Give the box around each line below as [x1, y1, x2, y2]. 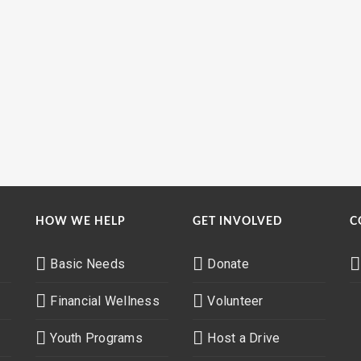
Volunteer [207, 293, 263, 309]
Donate [207, 256, 249, 272]
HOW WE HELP [35, 216, 126, 227]
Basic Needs [50, 256, 125, 272]
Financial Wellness [50, 293, 160, 309]
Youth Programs [50, 330, 143, 346]
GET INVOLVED [193, 216, 283, 227]
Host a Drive [207, 330, 280, 346]
